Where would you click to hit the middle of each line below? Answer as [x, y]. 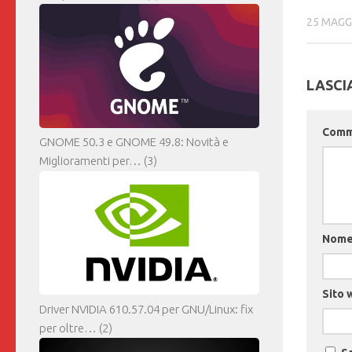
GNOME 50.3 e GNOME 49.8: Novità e [134, 142]
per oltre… [68, 328]
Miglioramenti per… [90, 161]
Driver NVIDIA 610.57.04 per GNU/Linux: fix [146, 310]
